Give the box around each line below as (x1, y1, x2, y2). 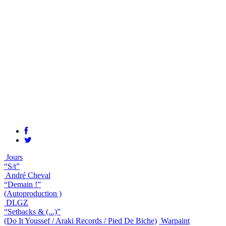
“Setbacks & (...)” (4, 207, 61, 216)
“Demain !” (4, 180, 41, 189)
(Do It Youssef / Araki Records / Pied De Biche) (4, 216, 157, 225)
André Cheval (6, 171, 50, 180)
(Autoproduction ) (4, 189, 62, 198)
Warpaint (161, 216, 190, 225)
